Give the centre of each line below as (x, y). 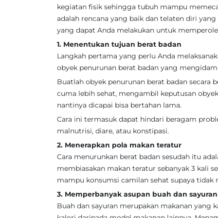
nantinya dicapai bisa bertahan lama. (119, 105)
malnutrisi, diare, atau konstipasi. (113, 131)
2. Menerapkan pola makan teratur (119, 145)
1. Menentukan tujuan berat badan (119, 44)
